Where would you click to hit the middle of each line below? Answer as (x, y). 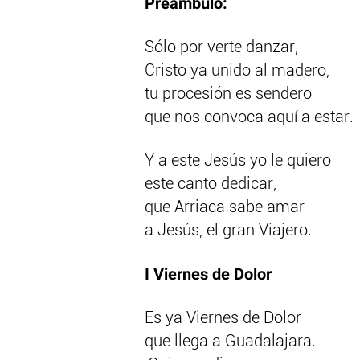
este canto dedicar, (211, 184)
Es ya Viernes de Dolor (223, 319)
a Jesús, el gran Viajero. (228, 231)
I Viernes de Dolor (208, 275)
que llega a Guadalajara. (230, 342)
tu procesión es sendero (228, 94)
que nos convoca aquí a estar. (249, 118)
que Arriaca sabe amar (225, 208)
